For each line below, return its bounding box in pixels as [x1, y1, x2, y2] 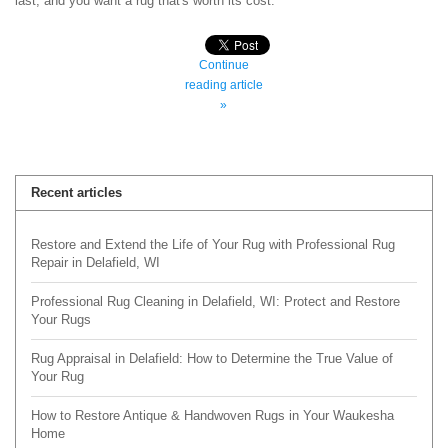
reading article [184, 77, 263, 91]
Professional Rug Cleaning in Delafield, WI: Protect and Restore [31, 293, 400, 309]
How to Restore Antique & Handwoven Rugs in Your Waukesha [31, 407, 394, 423]
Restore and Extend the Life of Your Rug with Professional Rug [31, 236, 395, 252]
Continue [198, 57, 249, 71]
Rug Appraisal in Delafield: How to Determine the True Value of [31, 350, 393, 366]
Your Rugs [31, 311, 91, 327]
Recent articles [31, 184, 122, 200]
